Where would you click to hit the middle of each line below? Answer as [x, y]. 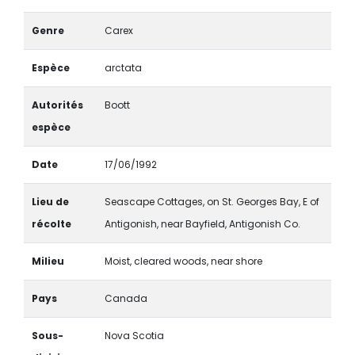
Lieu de [50, 201]
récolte [51, 223]
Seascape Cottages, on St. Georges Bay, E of [212, 201]
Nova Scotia [134, 335]
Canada [126, 298]
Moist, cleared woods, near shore [183, 261]
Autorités [57, 105]
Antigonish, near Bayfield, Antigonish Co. [202, 223]
